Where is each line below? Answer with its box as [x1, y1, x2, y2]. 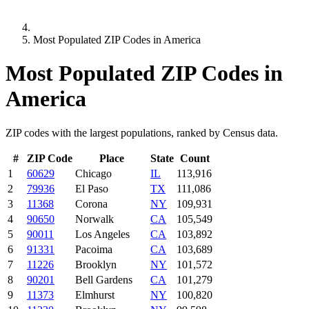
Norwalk [75, 212, 114, 225]
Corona [75, 197, 108, 210]
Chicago [75, 167, 112, 179]
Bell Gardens [75, 273, 132, 286]
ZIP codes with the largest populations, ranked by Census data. [6, 126, 278, 139]
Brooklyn [75, 258, 117, 270]
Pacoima [75, 243, 112, 255]
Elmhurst [75, 288, 114, 301]
